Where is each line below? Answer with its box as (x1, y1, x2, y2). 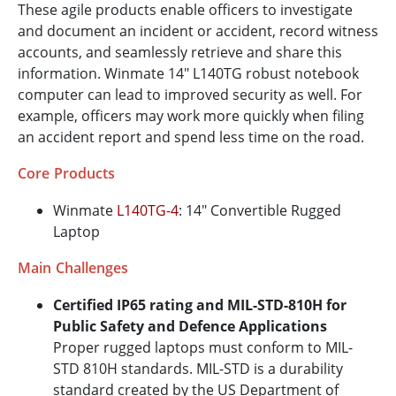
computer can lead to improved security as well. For (18, 85, 362, 105)
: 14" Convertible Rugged (179, 201, 341, 221)
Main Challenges (18, 258, 129, 278)
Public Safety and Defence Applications (53, 316, 327, 337)
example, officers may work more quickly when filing (18, 106, 364, 126)
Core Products (18, 164, 116, 184)
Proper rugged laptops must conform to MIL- (53, 338, 353, 358)
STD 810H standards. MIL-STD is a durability (53, 359, 343, 379)
